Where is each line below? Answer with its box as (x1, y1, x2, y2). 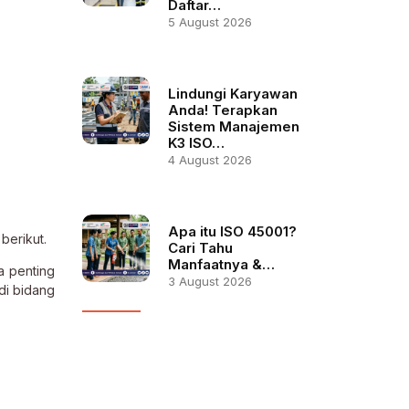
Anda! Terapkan (167, 101, 278, 119)
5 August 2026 (167, 15, 252, 29)
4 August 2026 (167, 152, 252, 167)
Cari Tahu (167, 239, 233, 257)
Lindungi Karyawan (167, 85, 298, 102)
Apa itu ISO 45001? (167, 223, 297, 240)
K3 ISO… (167, 134, 225, 152)
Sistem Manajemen (167, 118, 299, 135)
